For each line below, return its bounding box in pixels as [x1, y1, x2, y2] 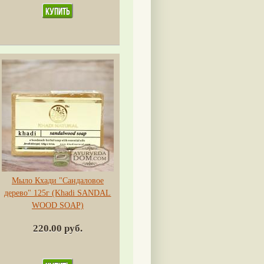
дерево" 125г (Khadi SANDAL [4, 189, 111, 198]
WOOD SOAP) [31, 201, 84, 210]
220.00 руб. [32, 223, 82, 235]
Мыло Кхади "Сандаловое [11, 176, 104, 186]
